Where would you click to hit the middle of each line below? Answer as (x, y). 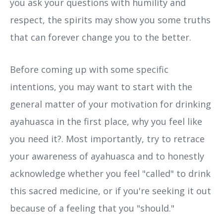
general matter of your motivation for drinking (111, 104)
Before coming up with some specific (89, 70)
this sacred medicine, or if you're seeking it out (111, 191)
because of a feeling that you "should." (92, 208)
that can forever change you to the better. (101, 37)
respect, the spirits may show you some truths (110, 20)
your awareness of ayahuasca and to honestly (107, 156)
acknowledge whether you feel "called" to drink (110, 174)
